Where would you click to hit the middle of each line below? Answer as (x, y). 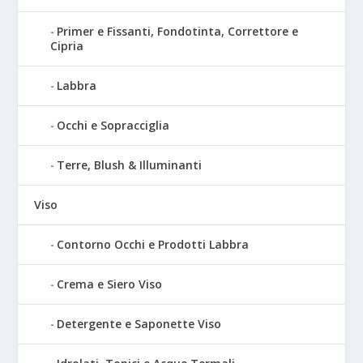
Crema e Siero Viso (110, 284)
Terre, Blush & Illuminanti (130, 164)
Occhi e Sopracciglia (113, 125)
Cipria (67, 45)
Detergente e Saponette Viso (139, 323)
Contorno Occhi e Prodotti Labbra (153, 244)
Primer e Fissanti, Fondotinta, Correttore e (178, 31)
